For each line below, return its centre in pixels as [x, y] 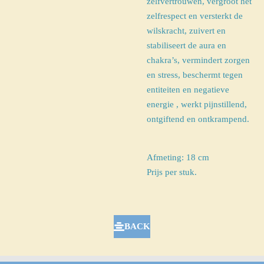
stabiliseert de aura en [187, 45]
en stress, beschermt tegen [195, 75]
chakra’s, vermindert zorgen [198, 60]
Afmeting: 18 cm [178, 157]
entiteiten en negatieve [188, 89]
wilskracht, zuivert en [186, 30]
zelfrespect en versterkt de [195, 16]
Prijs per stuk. [172, 172]
